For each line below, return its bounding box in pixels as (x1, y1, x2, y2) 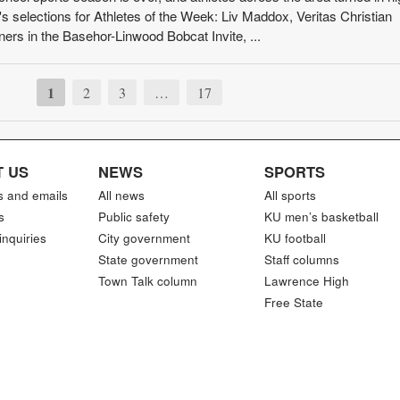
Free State (263, 294, 323, 311)
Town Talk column (98, 272, 198, 289)
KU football (263, 229, 326, 246)
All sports (263, 187, 316, 204)
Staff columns (263, 251, 339, 268)
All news (98, 187, 146, 204)
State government (98, 251, 199, 268)
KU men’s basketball (263, 208, 379, 225)
